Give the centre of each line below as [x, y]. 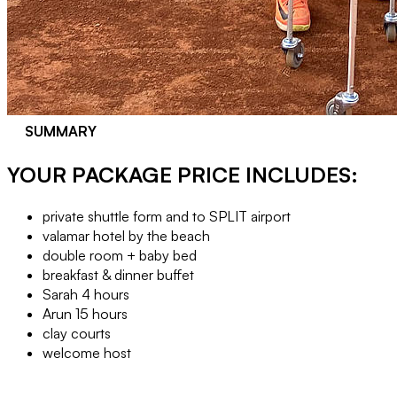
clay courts [77, 333]
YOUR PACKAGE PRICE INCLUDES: [183, 174]
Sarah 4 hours [86, 294]
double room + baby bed [120, 255]
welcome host [87, 352]
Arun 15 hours [85, 313]
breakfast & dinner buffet [118, 274]
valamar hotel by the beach [126, 235]
